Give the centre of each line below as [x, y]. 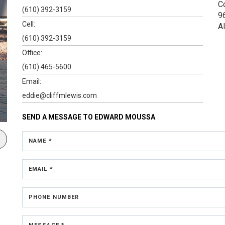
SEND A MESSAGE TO [58, 117]
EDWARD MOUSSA [125, 117]
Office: [32, 52]
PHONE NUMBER [54, 197]
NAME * [40, 141]
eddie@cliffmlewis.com [60, 95]
